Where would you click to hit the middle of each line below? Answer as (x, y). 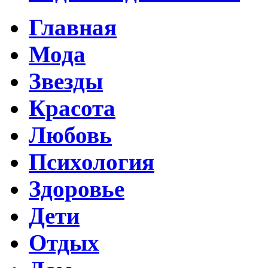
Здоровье (77, 188)
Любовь (70, 135)
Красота (72, 108)
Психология (92, 162)
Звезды (66, 81)
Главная (73, 27)
